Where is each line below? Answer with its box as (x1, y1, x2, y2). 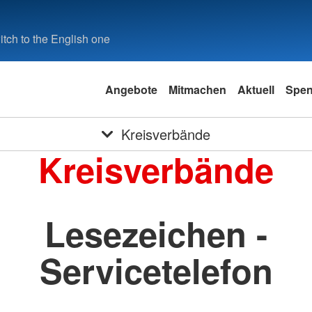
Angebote (105, 81, 157, 97)
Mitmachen (169, 81, 226, 97)
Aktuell (237, 81, 274, 97)
